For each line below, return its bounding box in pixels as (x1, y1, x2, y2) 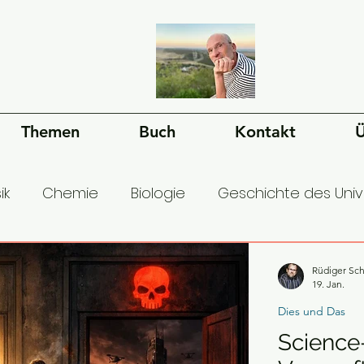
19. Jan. (311, 278, 344, 290)
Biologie (131, 182, 185, 203)
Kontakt (234, 122, 296, 141)
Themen (20, 122, 80, 141)
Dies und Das (277, 304, 345, 318)
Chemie (42, 182, 98, 203)
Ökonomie (109, 247, 180, 268)
